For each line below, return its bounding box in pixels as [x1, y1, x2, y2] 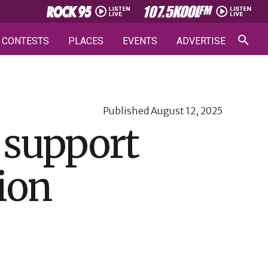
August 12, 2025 [151, 105, 223, 117]
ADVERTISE [176, 35, 226, 47]
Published [103, 105, 151, 117]
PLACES [68, 35, 103, 47]
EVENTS [123, 35, 157, 47]
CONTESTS [2, 35, 49, 47]
